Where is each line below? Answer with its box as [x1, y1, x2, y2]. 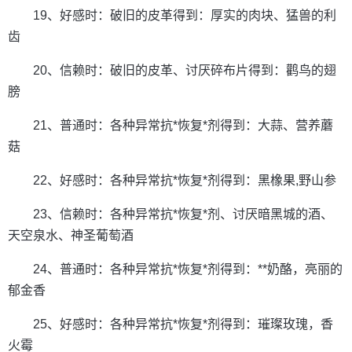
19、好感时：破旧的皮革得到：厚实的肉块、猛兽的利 [33, 9, 336, 22]
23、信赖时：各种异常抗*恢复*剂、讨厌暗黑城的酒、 [33, 207, 333, 221]
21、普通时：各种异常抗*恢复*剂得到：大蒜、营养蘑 [33, 119, 333, 132]
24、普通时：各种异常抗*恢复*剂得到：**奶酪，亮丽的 [33, 262, 343, 276]
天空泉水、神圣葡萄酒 [8, 229, 134, 242]
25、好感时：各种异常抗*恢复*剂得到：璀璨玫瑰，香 [33, 317, 333, 331]
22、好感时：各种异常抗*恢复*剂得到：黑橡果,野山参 [33, 174, 336, 187]
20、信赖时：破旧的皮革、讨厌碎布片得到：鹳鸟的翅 [33, 64, 336, 77]
